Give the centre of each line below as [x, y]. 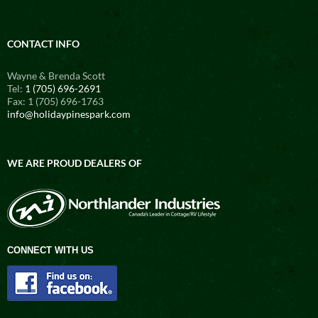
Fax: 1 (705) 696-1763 [55, 101]
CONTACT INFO [43, 43]
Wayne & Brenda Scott [56, 75]
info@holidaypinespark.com [69, 114]
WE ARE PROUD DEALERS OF [75, 163]
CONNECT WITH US [50, 250]
